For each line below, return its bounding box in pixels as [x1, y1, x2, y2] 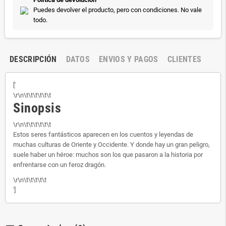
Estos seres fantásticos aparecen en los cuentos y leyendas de [13, 131, 193, 138]
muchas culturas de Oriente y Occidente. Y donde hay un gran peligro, [13, 141, 210, 148]
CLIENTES [167, 54, 202, 64]
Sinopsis [13, 100, 62, 116]
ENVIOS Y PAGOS [99, 54, 158, 64]
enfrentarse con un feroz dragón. [13, 161, 106, 168]
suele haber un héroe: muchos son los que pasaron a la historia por [13, 151, 203, 158]
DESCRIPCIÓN [10, 54, 57, 64]
